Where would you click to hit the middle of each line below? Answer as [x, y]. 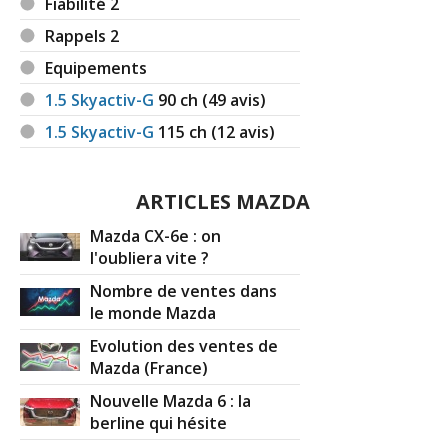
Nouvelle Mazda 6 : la [171, 400]
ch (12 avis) [232, 131]
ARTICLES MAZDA [222, 201]
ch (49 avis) [223, 99]
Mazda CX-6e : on [156, 235]
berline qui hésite [159, 423]
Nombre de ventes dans [184, 290]
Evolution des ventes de [184, 345]
